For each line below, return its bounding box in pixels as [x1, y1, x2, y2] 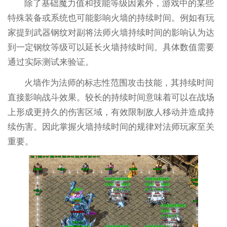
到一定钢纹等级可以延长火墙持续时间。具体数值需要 [7, 43, 214, 53]
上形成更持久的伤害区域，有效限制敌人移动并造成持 [7, 107, 214, 118]
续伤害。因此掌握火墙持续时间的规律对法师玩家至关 [7, 122, 214, 132]
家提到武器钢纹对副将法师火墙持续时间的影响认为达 [7, 28, 214, 38]
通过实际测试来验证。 [7, 57, 94, 67]
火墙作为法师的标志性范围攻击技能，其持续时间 [24, 78, 214, 88]
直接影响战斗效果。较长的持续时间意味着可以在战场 [7, 93, 214, 103]
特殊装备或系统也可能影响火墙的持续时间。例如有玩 [7, 13, 214, 23]
